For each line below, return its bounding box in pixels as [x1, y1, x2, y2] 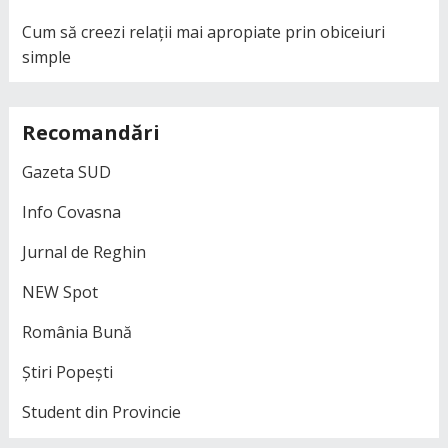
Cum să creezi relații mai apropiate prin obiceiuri [21, 20, 385, 43]
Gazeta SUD [21, 161, 111, 184]
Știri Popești [21, 361, 113, 384]
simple [21, 45, 71, 68]
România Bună [21, 321, 132, 344]
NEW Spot [21, 281, 98, 304]
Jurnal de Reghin [21, 241, 146, 264]
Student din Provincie [21, 401, 181, 424]
